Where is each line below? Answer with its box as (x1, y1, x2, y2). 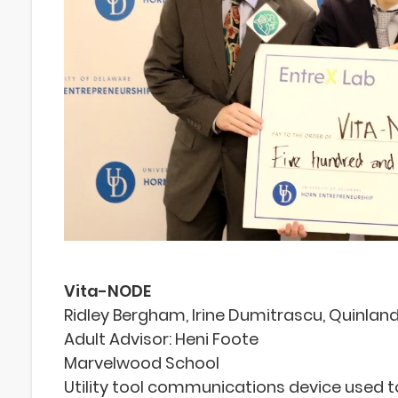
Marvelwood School (64, 352, 219, 375)
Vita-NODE (64, 280, 151, 303)
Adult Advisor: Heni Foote (64, 328, 259, 351)
